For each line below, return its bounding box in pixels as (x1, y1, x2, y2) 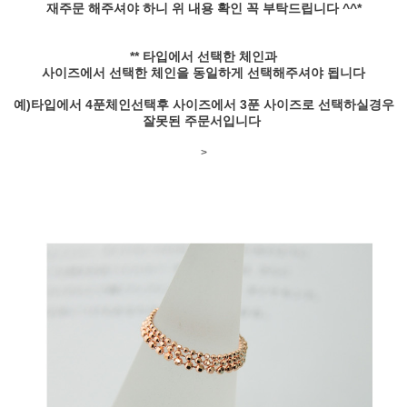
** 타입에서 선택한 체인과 (130, 48, 277, 64)
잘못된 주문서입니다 (143, 113, 264, 128)
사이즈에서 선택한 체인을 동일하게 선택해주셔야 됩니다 (42, 65, 365, 80)
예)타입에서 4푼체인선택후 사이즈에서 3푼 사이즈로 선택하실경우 (13, 96, 394, 112)
